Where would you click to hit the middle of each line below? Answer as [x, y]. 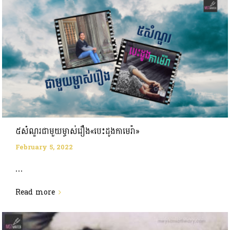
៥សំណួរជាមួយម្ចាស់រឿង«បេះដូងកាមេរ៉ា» [77, 132]
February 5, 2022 [44, 148]
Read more [35, 193]
